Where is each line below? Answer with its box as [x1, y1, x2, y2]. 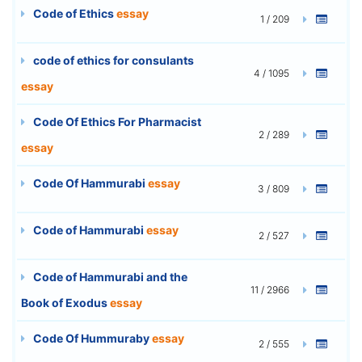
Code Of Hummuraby [31, 330, 152, 345]
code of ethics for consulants [31, 53, 194, 67]
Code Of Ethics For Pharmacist [31, 114, 201, 128]
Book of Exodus [21, 295, 110, 309]
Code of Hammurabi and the [31, 269, 187, 284]
